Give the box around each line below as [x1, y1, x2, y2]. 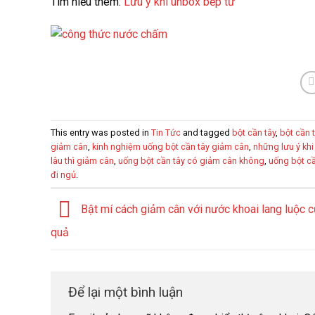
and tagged [181, 127, 232, 138]
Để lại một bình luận [68, 283, 183, 300]
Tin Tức [151, 127, 181, 138]
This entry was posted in [51, 127, 151, 138]
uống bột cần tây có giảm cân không [118, 155, 264, 166]
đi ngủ [51, 169, 76, 180]
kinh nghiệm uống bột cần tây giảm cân [92, 141, 249, 152]
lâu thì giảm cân [51, 155, 114, 166]
